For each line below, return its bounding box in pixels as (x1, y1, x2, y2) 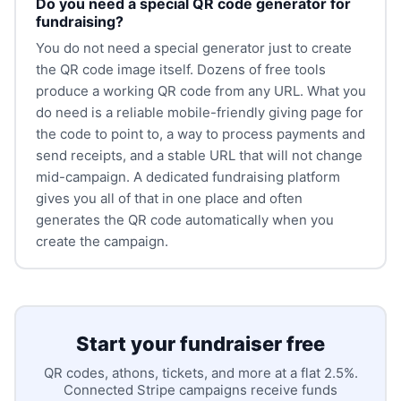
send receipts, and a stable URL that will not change (35, 146, 363, 164)
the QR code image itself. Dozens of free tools (35, 60, 326, 78)
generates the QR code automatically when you (35, 210, 334, 228)
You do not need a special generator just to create (35, 38, 352, 56)
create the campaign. (35, 232, 168, 250)
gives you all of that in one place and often (35, 189, 303, 207)
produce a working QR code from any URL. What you (35, 81, 366, 99)
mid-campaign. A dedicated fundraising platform (35, 167, 340, 185)
